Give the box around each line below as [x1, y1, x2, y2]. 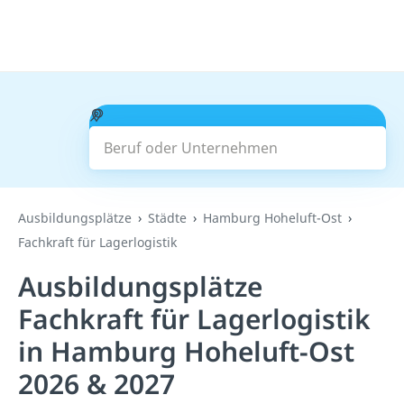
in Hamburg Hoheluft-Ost [18, 333, 354, 370]
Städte [148, 209, 187, 226]
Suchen [212, 127, 263, 147]
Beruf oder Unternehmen [102, 105, 277, 124]
